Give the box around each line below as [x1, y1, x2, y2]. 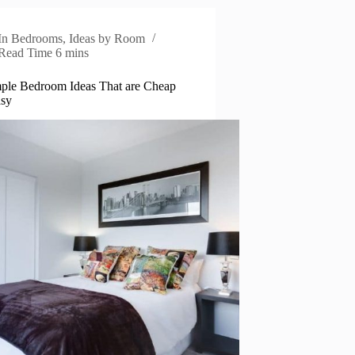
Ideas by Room [69, 32, 146, 46]
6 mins [55, 46, 90, 60]
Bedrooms [11, 32, 63, 46]
